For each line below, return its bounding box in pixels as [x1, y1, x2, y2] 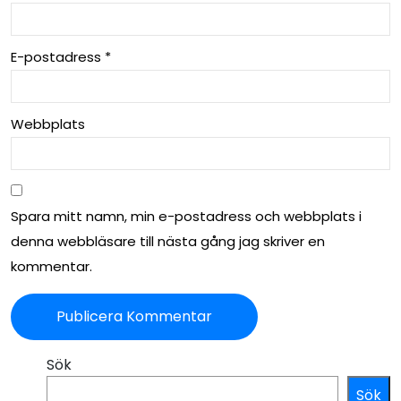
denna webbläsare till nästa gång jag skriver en [11, 232, 325, 252]
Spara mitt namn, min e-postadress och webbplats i [11, 207, 362, 226]
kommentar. [11, 257, 92, 277]
